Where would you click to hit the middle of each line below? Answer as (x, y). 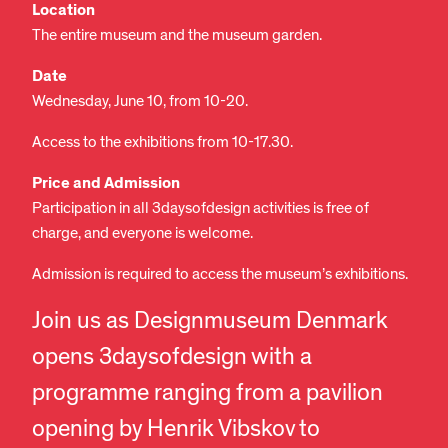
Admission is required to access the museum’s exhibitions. (220, 274)
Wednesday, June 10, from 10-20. (140, 101)
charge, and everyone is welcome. (142, 233)
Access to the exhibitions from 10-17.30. (162, 142)
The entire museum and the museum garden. (177, 35)
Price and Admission (106, 184)
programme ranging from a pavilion (207, 393)
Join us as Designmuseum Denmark (210, 321)
